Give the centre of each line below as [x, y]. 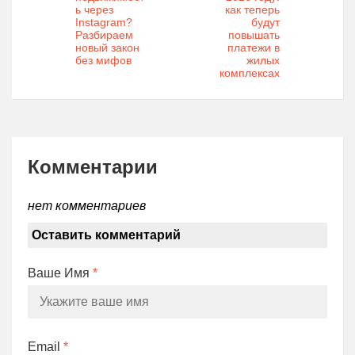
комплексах [250, 73]
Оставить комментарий [106, 235]
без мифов [103, 60]
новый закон [107, 47]
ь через [94, 9]
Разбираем [104, 34]
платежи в [254, 47]
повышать [254, 34]
